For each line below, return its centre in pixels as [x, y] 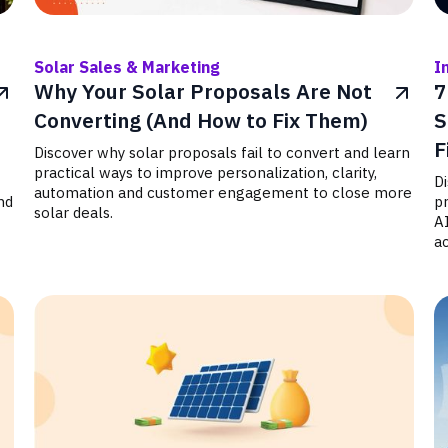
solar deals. [74, 212]
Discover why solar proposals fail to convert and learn [222, 152]
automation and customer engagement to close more [223, 192]
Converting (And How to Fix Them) [201, 120]
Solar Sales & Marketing [127, 67]
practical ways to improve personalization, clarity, [206, 172]
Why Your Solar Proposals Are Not [203, 91]
